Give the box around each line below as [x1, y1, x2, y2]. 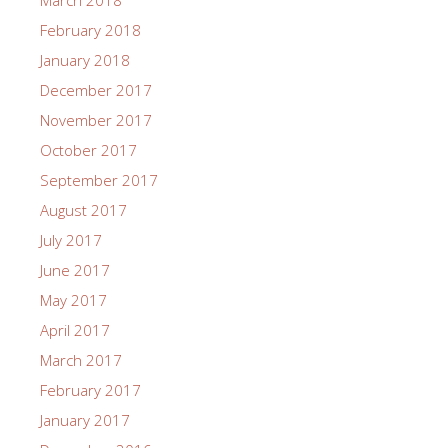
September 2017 [40, 170, 158, 191]
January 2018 [40, 50, 130, 71]
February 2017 [40, 380, 141, 401]
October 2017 [40, 140, 137, 161]
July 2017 [40, 230, 102, 251]
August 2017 [40, 200, 127, 221]
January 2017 [40, 410, 130, 431]
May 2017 [40, 290, 107, 311]
